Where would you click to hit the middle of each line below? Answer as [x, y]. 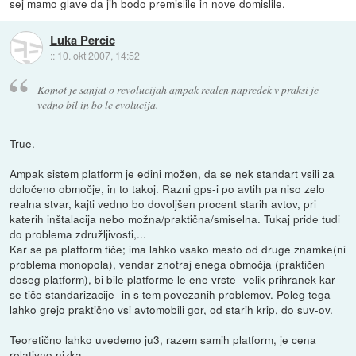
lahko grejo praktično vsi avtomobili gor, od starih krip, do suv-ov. [172, 310]
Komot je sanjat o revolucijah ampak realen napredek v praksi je [178, 90]
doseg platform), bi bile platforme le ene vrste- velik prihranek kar [173, 279]
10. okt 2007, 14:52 [98, 55]
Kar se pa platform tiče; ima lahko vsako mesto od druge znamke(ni [178, 249]
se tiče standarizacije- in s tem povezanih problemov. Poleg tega [170, 294]
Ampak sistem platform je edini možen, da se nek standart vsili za [172, 174]
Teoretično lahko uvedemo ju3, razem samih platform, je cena [163, 340]
